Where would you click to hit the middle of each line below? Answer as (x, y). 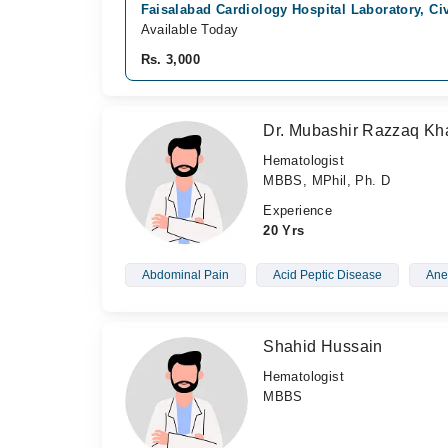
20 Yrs (284, 230)
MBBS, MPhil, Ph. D (327, 180)
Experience (298, 210)
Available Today (189, 29)
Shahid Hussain (323, 347)
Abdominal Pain (185, 275)
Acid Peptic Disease (327, 275)
